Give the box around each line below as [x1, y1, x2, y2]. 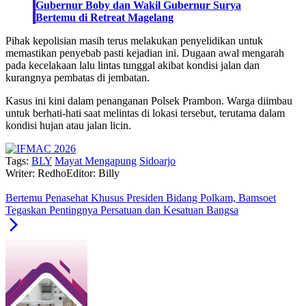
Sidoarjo [139, 155, 176, 167]
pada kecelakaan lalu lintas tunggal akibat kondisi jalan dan [5, 59, 260, 72]
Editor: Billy [66, 167, 120, 180]
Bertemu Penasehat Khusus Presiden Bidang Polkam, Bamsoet [5, 192, 276, 204]
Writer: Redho [5, 167, 66, 180]
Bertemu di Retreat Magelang [36, 12, 173, 24]
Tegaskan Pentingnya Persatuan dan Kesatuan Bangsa [5, 204, 238, 217]
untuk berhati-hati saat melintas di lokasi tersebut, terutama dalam [5, 107, 285, 120]
